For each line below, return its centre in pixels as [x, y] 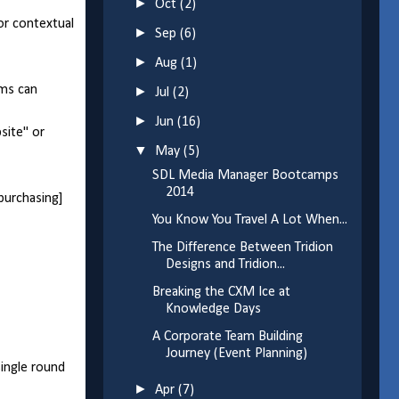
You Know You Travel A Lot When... [249, 220]
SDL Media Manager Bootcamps [245, 176]
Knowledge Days [213, 309]
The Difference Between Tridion [242, 248]
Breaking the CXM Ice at [221, 293]
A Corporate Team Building [227, 337]
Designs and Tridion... [225, 265]
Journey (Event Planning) [236, 354]
